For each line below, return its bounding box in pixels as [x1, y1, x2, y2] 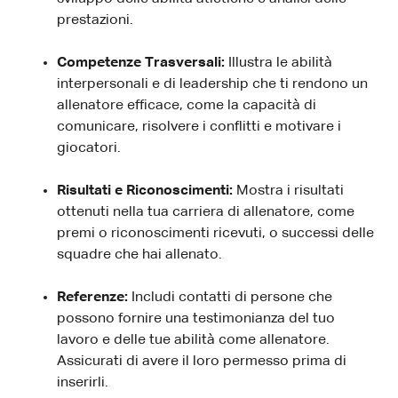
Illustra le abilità [228, 55, 332, 70]
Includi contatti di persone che [131, 290, 332, 305]
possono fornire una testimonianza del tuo [57, 311, 335, 326]
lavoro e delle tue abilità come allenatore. [57, 332, 330, 347]
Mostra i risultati [236, 183, 344, 198]
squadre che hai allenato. [57, 247, 222, 262]
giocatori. [57, 140, 121, 155]
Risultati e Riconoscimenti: [57, 183, 236, 198]
